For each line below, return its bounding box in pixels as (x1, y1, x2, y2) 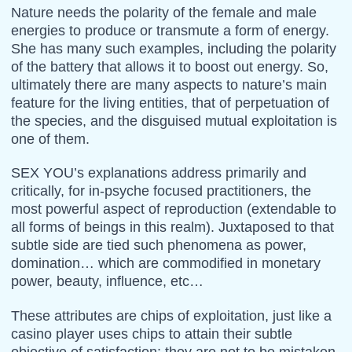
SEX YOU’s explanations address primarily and (10, 165, 306, 181)
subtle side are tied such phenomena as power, (10, 237, 306, 254)
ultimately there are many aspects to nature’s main (10, 76, 327, 93)
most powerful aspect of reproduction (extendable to (10, 201, 336, 218)
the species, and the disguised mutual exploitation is (10, 112, 337, 129)
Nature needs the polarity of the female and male (10, 4, 317, 20)
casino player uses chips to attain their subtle (10, 325, 292, 342)
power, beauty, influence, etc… (10, 273, 203, 290)
